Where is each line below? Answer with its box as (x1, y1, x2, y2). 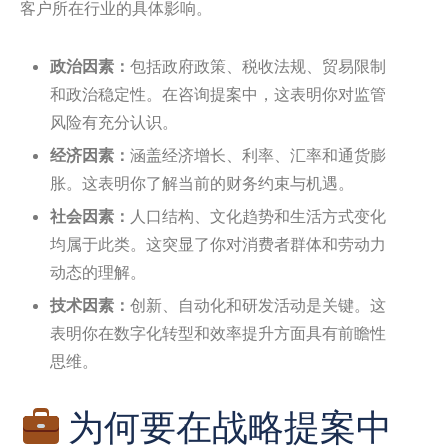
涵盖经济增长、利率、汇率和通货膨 (130, 145, 386, 164)
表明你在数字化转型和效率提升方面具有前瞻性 (50, 323, 386, 342)
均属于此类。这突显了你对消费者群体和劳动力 (50, 234, 386, 253)
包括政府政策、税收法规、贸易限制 (130, 56, 386, 75)
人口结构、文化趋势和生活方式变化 (130, 206, 386, 225)
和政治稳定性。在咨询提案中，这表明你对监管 (50, 84, 386, 103)
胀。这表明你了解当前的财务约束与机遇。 (50, 173, 354, 192)
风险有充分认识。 (50, 112, 178, 131)
